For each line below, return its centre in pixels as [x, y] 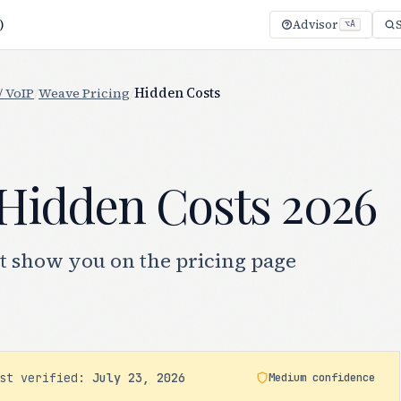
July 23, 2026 [139, 377]
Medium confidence [322, 377]
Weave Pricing [84, 93]
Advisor [315, 25]
